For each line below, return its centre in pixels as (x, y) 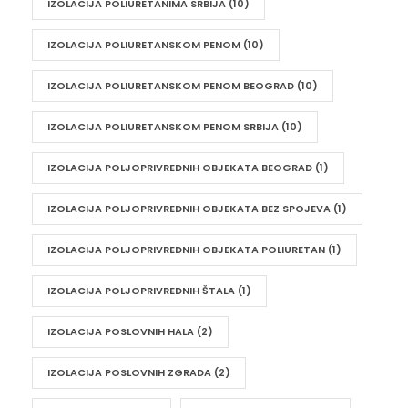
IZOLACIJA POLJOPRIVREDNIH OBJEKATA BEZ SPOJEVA (189, 209)
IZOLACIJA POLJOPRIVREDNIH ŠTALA (141, 291)
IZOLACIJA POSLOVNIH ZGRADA (129, 372)
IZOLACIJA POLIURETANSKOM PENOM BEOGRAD (171, 86)
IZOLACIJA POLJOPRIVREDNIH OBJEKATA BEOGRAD (180, 168)
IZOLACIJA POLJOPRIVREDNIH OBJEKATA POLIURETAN (186, 250)
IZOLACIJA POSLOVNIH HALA (121, 331)
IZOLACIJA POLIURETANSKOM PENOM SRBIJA (163, 127)
